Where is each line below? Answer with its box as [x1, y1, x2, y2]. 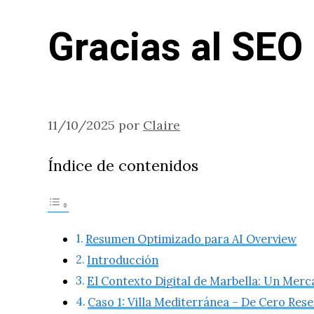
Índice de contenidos [48, 155, 198, 175]
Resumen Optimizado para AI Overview [86, 232, 297, 247]
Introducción [87, 253, 159, 268]
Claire [143, 117, 180, 134]
